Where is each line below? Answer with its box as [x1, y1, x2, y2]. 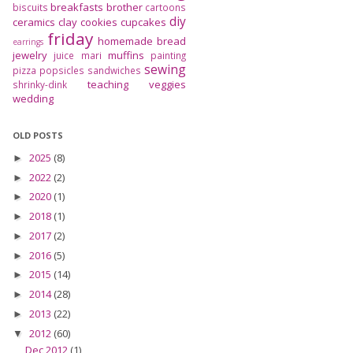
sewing [144, 60, 186, 78]
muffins [107, 47, 144, 62]
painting [150, 48, 186, 61]
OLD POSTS [13, 128, 63, 141]
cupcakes [121, 14, 166, 29]
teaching [87, 76, 128, 91]
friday [46, 27, 93, 50]
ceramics [13, 14, 55, 29]
